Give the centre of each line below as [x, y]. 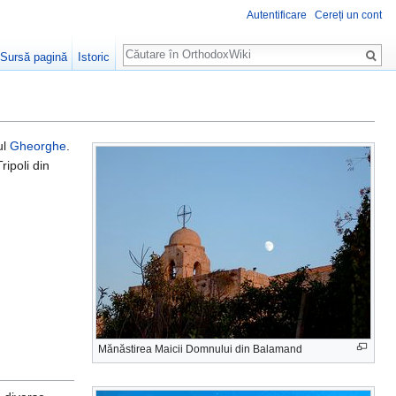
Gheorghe [38, 146]
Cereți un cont [348, 15]
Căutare [155, 46]
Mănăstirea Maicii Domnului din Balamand [200, 350]
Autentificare [277, 15]
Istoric [94, 57]
